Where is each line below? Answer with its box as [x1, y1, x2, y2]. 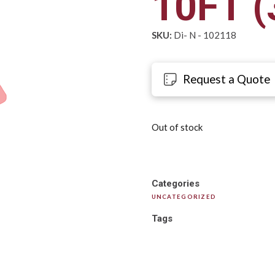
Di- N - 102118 [171, 29, 236, 41]
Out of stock [151, 122, 203, 133]
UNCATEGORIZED [151, 193, 217, 200]
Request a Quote [183, 72, 271, 87]
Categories [151, 177, 199, 189]
